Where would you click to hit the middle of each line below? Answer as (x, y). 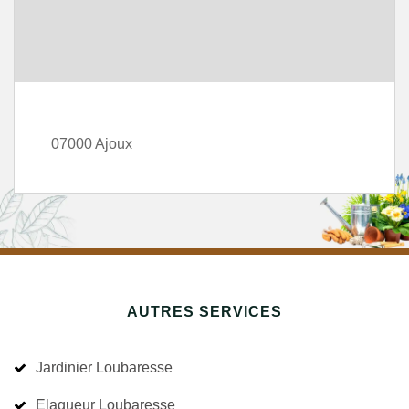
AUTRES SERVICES (204, 312)
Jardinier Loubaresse (104, 367)
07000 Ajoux (92, 144)
